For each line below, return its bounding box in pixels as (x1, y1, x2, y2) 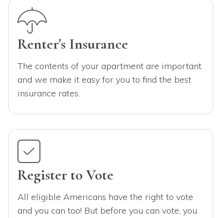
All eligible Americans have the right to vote (17, 191, 193, 202)
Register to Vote (17, 165, 113, 184)
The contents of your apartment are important (17, 60, 201, 72)
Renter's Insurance (17, 35, 128, 53)
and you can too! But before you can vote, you (17, 204, 197, 216)
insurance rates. (17, 87, 80, 99)
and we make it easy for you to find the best (17, 73, 191, 85)
